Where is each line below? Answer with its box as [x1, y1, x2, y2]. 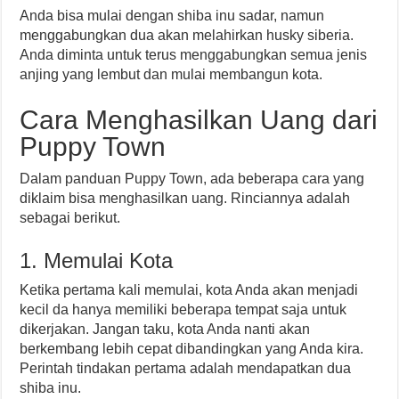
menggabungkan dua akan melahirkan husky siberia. [20, 28, 354, 43]
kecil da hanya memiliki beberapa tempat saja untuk [20, 302, 347, 317]
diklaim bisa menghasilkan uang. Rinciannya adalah [20, 191, 351, 206]
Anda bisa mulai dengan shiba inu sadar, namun [20, 8, 325, 23]
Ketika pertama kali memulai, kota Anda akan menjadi [20, 282, 359, 297]
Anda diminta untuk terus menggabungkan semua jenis [20, 47, 368, 62]
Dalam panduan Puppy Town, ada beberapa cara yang [20, 171, 365, 186]
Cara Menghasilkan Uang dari [20, 105, 379, 134]
